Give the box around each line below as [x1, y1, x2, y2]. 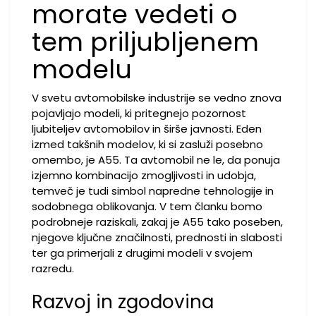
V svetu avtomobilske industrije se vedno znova [32, 90, 281, 105]
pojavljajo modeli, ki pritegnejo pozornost [32, 106, 246, 121]
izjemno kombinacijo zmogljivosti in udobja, [32, 168, 256, 183]
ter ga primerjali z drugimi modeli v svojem [32, 245, 253, 260]
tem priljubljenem [32, 24, 259, 60]
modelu [32, 51, 132, 87]
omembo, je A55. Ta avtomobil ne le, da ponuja [32, 152, 280, 167]
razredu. [32, 261, 74, 276]
